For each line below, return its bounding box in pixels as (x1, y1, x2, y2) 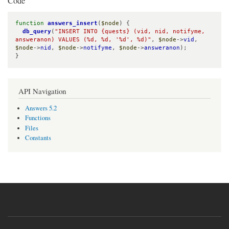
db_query (22, 28, 51, 35)
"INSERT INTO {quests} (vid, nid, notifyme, (55, 28, 205, 35)
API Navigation (18, 85, 66, 96)
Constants (25, 133, 51, 143)
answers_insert (48, 19, 98, 27)
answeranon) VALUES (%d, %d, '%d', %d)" (15, 36, 151, 43)
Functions (25, 113, 51, 123)
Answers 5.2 (25, 103, 57, 112)
